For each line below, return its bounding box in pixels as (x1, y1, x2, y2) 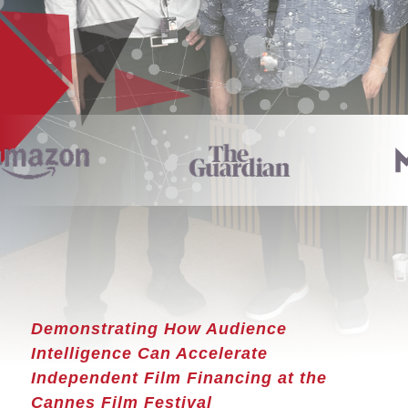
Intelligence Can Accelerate (30, 344, 268, 362)
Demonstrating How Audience (30, 320, 287, 338)
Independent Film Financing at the (30, 369, 327, 387)
